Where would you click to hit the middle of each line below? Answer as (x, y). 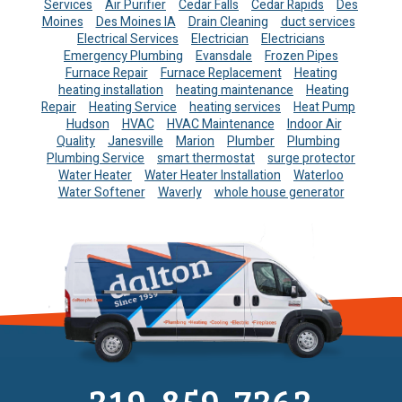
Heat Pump (324, 108)
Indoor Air (314, 125)
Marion (195, 142)
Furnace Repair (106, 74)
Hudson (87, 125)
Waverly (179, 193)
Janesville (135, 142)
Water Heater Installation (213, 176)
